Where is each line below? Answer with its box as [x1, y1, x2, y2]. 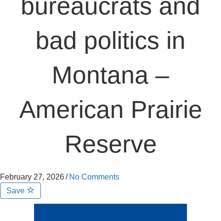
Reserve [64, 130, 157, 158]
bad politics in [36, 27, 185, 54]
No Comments [69, 173, 119, 181]
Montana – [52, 61, 169, 89]
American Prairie [19, 96, 202, 123]
